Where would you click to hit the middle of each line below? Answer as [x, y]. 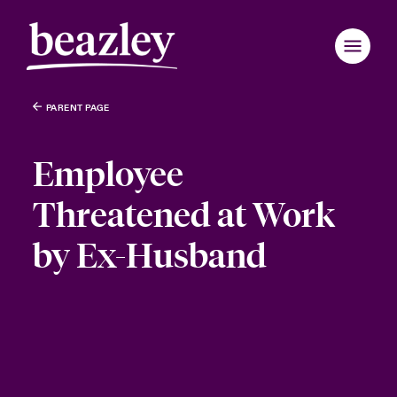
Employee [108, 175]
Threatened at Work [183, 215]
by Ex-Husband [149, 256]
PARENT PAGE [78, 108]
